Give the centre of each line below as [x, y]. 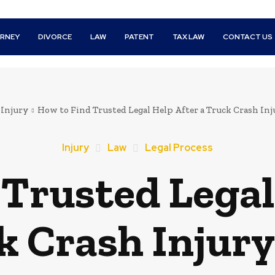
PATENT [140, 37]
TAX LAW [189, 37]
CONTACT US [248, 37]
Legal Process [179, 148]
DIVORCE [55, 37]
